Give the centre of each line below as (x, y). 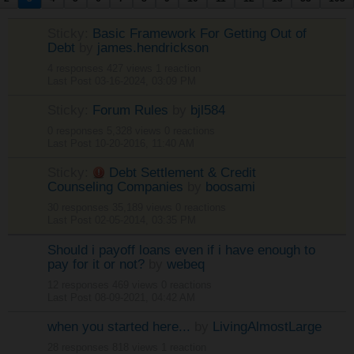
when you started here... (119, 327)
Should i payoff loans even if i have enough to (181, 250)
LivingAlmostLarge (267, 327)
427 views (130, 69)
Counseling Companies (115, 187)
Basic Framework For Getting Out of (200, 34)
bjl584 (208, 110)
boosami (230, 187)
